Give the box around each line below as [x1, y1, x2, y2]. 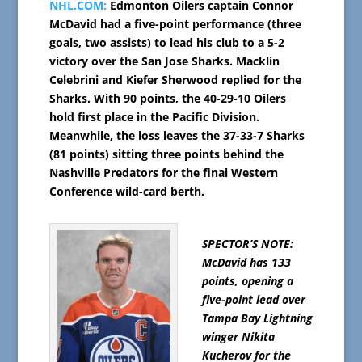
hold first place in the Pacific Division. [48, 109, 259, 125]
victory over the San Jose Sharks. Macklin [48, 53, 280, 69]
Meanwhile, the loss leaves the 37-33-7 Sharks [48, 128, 305, 144]
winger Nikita [201, 329, 275, 345]
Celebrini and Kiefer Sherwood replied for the [48, 72, 301, 88]
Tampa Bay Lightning [201, 310, 313, 326]
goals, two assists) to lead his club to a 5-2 [48, 35, 284, 51]
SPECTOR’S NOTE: [201, 236, 293, 252]
